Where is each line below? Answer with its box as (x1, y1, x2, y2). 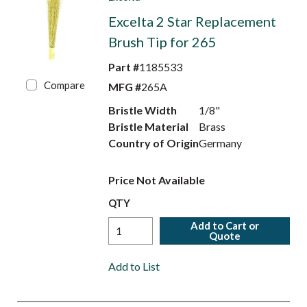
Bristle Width (108, 103, 177, 116)
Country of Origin (108, 136, 199, 149)
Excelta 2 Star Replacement (108, 13, 276, 29)
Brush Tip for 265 (108, 34, 217, 50)
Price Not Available (108, 173, 205, 186)
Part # (108, 60, 139, 73)
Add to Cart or (191, 219, 260, 232)
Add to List (108, 260, 160, 273)
